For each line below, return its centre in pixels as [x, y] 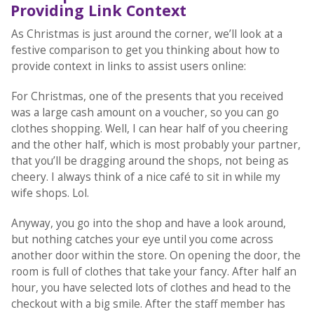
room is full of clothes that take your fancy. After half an [153, 272]
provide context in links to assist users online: [131, 67]
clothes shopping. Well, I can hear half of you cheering [149, 129]
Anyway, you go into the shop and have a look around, [148, 224]
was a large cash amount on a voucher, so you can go [145, 113]
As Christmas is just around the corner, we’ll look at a [146, 34]
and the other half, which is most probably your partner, [156, 145]
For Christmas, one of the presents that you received [147, 97]
